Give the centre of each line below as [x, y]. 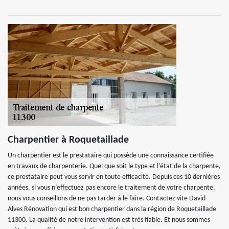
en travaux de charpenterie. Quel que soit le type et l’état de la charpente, [114, 166]
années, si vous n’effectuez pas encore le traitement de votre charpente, [111, 188]
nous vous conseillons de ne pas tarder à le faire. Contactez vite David [107, 199]
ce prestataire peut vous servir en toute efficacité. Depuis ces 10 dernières [114, 177]
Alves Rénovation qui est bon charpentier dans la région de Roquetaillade [112, 209]
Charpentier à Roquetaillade [68, 140]
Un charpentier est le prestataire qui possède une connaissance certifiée [111, 156]
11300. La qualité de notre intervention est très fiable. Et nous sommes [109, 220]
